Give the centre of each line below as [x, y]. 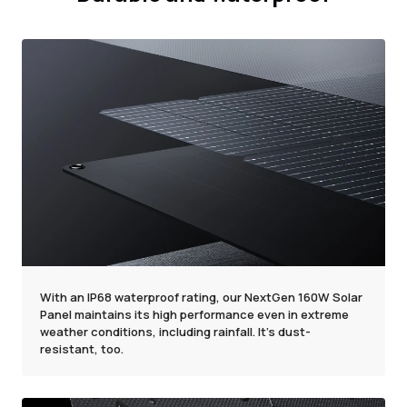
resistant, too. [82, 348]
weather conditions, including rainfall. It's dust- [175, 331]
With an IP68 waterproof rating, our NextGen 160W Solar [201, 297]
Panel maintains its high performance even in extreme [194, 314]
